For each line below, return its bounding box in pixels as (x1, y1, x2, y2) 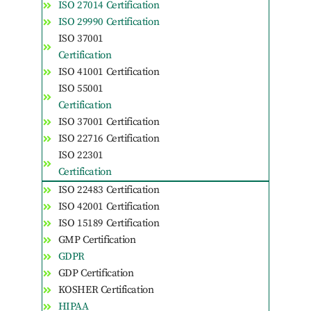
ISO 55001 (58, 82, 103, 96)
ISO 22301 (58, 149, 103, 162)
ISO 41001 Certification (58, 65, 160, 79)
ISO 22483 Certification (58, 183, 160, 197)
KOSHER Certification (58, 283, 154, 297)
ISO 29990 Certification (58, 15, 160, 29)
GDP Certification (58, 267, 134, 280)
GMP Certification (58, 233, 136, 247)
